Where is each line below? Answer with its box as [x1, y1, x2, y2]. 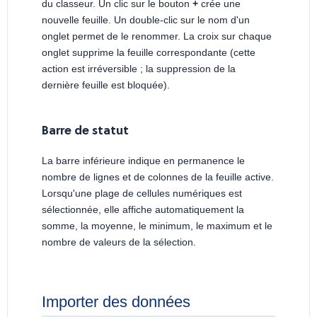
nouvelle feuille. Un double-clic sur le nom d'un [42, 14, 250, 26]
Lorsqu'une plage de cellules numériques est [42, 188, 242, 200]
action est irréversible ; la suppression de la [42, 63, 236, 75]
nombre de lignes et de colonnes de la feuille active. [42, 171, 274, 183]
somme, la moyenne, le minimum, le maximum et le [42, 220, 272, 232]
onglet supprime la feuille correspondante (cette [42, 47, 255, 59]
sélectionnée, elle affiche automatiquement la [42, 204, 244, 216]
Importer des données [42, 293, 190, 311]
